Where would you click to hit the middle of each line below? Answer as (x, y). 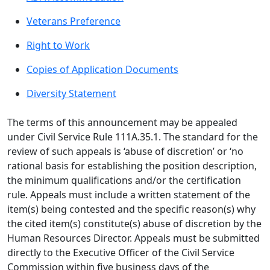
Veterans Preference (74, 21)
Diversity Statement (71, 93)
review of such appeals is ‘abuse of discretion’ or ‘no (125, 151)
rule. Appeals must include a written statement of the (129, 195)
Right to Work (58, 45)
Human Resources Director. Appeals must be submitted (133, 238)
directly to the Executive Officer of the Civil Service (121, 253)
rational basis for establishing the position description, (132, 166)
